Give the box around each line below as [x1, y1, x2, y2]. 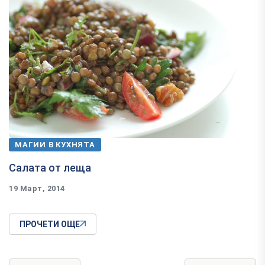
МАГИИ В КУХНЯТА [15, 140, 95, 150]
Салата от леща [9, 161, 91, 174]
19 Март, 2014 [9, 184, 65, 193]
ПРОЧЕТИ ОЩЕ [20, 219, 80, 230]
